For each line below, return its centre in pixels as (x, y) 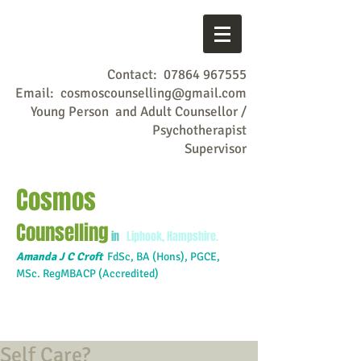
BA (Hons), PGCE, (177, 257)
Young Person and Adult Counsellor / (139, 112)
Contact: (135, 75)
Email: (38, 93)
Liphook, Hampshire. (169, 237)
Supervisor (216, 149)
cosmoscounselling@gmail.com (154, 93)
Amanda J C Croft (60, 257)
